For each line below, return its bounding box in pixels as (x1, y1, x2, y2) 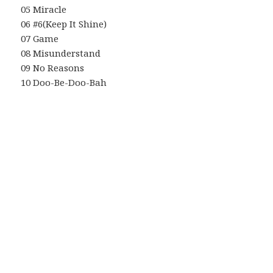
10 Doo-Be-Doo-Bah (21, 76, 107, 89)
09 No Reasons (21, 62, 85, 74)
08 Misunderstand (21, 47, 101, 60)
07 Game (21, 32, 59, 45)
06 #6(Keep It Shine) (21, 18, 107, 30)
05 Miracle (21, 3, 67, 16)
